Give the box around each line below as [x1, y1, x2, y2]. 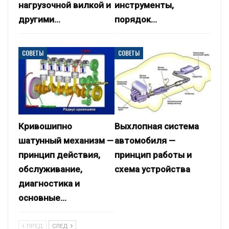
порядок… [114, 14, 157, 25]
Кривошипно [18, 121, 72, 131]
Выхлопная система [114, 121, 199, 131]
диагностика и [18, 178, 80, 189]
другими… [18, 14, 60, 25]
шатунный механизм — [18, 135, 113, 146]
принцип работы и [114, 149, 192, 160]
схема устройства [114, 164, 190, 174]
